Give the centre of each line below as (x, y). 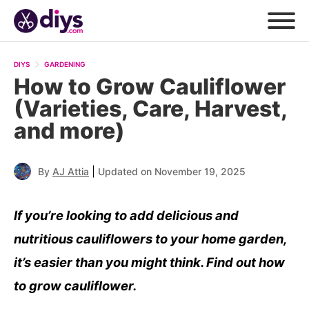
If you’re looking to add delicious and (126, 216)
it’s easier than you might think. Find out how (149, 262)
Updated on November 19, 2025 (172, 172)
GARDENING (65, 64)
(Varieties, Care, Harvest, (150, 109)
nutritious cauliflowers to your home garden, (150, 239)
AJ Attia (71, 172)
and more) (69, 131)
